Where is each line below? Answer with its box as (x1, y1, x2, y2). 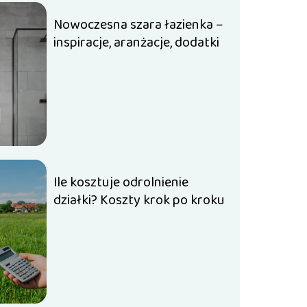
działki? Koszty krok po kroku (53, 189, 225, 211)
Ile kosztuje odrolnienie (53, 171, 189, 193)
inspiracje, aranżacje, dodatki (53, 32, 220, 53)
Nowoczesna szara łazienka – (53, 14, 224, 36)
